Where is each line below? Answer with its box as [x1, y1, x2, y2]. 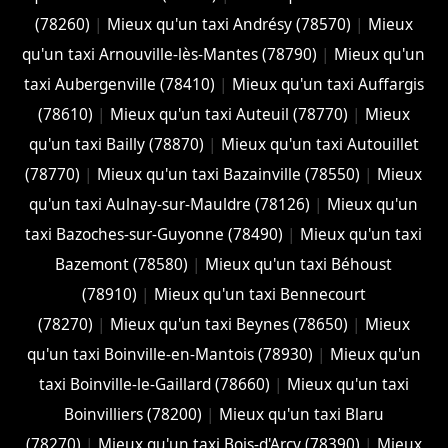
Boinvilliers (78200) [63, 403, 202, 425]
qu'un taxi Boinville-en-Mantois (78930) [26, 343, 313, 365]
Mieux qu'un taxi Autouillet [220, 133, 419, 155]
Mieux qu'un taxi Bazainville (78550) [97, 163, 361, 185]
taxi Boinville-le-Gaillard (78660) [38, 373, 270, 395]
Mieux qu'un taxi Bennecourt [153, 283, 366, 305]
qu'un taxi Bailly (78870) [28, 133, 204, 155]
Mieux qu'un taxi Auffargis [231, 73, 424, 95]
